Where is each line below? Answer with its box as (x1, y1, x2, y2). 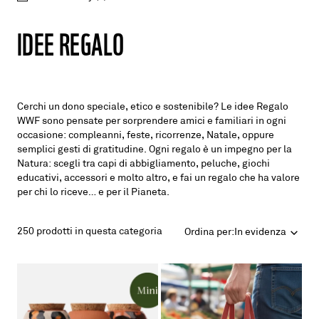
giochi (242, 159, 270, 169)
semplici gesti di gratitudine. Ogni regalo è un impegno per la (17, 145, 292, 155)
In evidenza (234, 227, 286, 238)
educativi (17, 173, 59, 184)
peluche (201, 159, 237, 169)
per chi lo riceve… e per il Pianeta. (17, 187, 169, 198)
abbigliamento (130, 159, 196, 169)
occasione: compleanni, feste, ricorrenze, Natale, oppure (17, 130, 274, 141)
